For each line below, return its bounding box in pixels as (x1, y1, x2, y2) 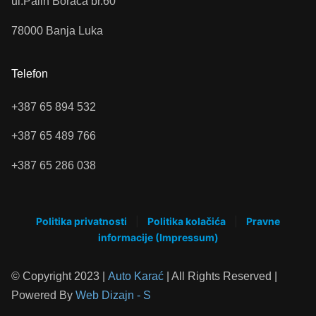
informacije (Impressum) (97, 231, 219, 244)
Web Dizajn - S (75, 289, 151, 302)
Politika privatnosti (36, 215, 127, 228)
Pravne (246, 215, 280, 228)
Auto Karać (108, 270, 164, 283)
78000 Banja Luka (11, 24, 103, 37)
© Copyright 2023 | (11, 270, 108, 283)
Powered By (11, 289, 75, 302)
